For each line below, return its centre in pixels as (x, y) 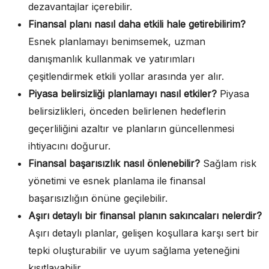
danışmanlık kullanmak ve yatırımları (111, 59)
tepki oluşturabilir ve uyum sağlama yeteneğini (134, 250)
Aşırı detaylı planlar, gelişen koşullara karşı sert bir (144, 233)
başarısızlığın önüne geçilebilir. (98, 198)
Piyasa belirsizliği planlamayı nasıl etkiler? (122, 93)
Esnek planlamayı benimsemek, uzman (117, 41)
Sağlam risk (228, 163)
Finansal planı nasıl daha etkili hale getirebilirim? (137, 24)
